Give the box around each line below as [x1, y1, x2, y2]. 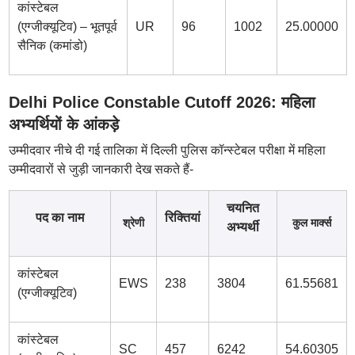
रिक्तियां [164, 211, 200, 224]
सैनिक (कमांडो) [17, 39, 87, 52]
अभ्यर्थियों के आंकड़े [8, 116, 119, 133]
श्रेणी [122, 216, 144, 229]
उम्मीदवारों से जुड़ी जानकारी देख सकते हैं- [8, 162, 193, 176]
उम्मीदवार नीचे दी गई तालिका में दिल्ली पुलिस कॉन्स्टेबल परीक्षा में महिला [8, 143, 326, 157]
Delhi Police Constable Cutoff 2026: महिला [8, 94, 315, 111]
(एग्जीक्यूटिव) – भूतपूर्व [17, 20, 117, 33]
